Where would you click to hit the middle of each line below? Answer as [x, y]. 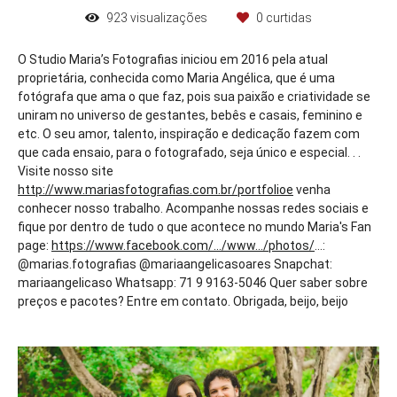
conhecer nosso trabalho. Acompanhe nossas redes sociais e [193, 208]
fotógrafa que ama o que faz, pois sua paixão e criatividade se [194, 97]
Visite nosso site [66, 171]
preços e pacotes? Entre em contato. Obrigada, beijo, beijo [183, 301]
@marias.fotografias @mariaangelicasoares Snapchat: [175, 264]
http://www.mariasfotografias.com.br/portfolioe [156, 190]
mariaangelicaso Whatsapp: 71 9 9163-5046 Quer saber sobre [193, 283]
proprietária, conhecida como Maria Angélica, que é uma [176, 78]
